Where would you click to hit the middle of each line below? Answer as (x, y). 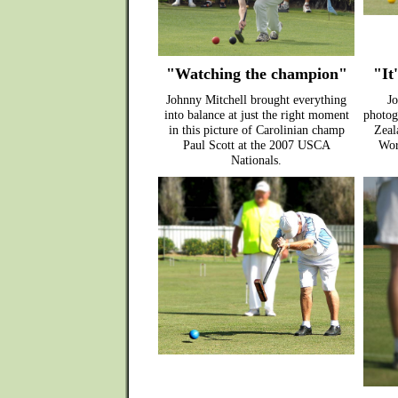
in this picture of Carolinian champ (256, 130)
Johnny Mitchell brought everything (256, 99)
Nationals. (256, 160)
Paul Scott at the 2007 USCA (256, 145)
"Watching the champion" (256, 74)
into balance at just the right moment (256, 115)
